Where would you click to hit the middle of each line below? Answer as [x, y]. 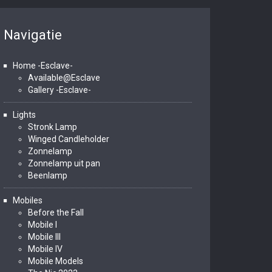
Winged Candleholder [69, 139]
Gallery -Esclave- [59, 90]
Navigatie [33, 35]
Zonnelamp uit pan [64, 163]
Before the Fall [56, 212]
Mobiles [28, 200]
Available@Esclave [64, 78]
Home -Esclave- [43, 66]
